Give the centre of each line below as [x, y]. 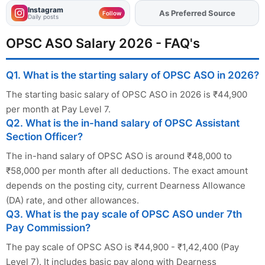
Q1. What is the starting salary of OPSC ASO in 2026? [132, 75]
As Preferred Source [197, 13]
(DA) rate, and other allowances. [72, 201]
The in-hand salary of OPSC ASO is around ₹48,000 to [119, 156]
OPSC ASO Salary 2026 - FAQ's [103, 43]
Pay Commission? [48, 228]
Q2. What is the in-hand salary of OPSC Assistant [123, 123]
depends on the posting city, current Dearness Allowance [126, 186]
